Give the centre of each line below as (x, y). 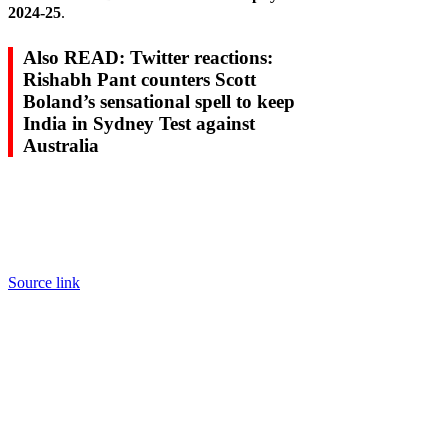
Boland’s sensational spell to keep (159, 102)
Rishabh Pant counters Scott (139, 80)
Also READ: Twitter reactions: (148, 58)
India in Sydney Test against (139, 124)
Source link (44, 283)
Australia (61, 146)
